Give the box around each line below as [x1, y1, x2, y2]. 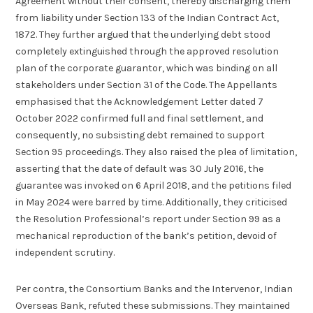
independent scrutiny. [15, 246, 115, 259]
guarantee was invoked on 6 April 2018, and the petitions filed [15, 179, 292, 191]
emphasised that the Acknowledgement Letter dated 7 [15, 95, 264, 108]
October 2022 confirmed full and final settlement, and [15, 112, 264, 124]
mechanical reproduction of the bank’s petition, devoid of [15, 229, 277, 242]
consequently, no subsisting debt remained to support [15, 129, 265, 141]
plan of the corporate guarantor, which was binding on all [15, 61, 278, 74]
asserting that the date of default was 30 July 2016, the [15, 162, 264, 175]
